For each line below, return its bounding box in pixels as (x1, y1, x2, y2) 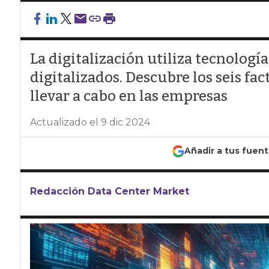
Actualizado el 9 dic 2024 (29, 116, 150, 128)
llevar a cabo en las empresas (29, 88, 228, 104)
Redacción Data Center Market (29, 186, 189, 197)
